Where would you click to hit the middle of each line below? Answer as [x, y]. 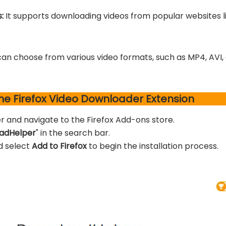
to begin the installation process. [153, 146]
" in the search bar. [73, 133]
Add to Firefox [59, 146]
